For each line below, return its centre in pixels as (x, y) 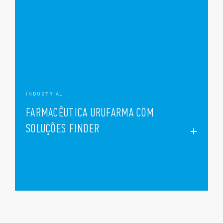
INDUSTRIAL (45, 93)
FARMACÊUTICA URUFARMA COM (90, 112)
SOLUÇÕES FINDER (63, 128)
